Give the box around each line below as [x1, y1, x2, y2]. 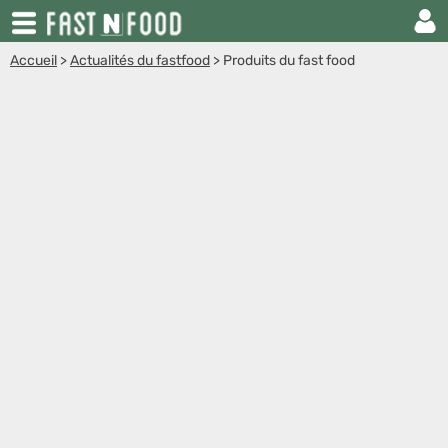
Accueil [10, 52, 57, 69]
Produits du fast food [223, 52, 355, 69]
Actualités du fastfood [70, 52, 210, 69]
